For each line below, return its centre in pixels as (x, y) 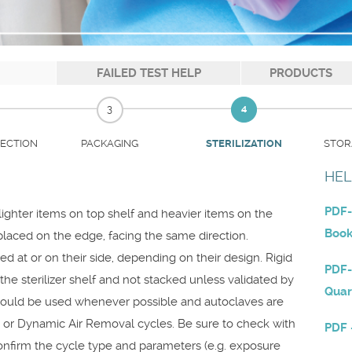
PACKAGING (110, 143)
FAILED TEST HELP (148, 73)
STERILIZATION (244, 143)
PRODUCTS (301, 73)
